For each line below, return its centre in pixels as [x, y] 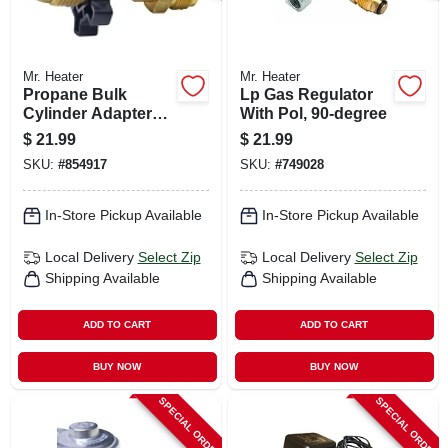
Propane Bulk [74, 94]
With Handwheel [84, 132]
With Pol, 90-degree [313, 113]
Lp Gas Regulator [306, 94]
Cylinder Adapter [87, 113]
